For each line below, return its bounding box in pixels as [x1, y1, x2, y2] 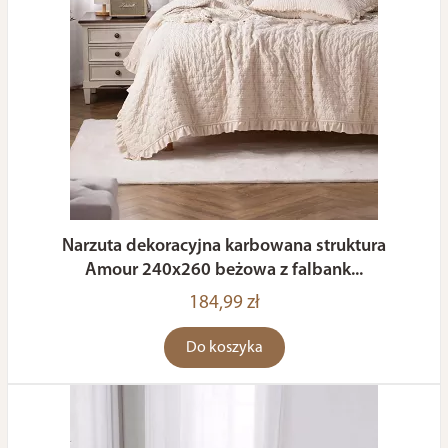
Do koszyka [185, 340, 263, 356]
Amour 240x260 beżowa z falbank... [85, 261, 363, 280]
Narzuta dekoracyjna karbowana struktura [62, 237, 386, 256]
